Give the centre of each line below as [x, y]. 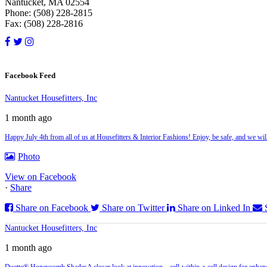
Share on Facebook [52, 208]
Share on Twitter [133, 208]
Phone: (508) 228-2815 [49, 13]
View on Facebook [41, 177]
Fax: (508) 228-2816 [44, 23]
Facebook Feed [30, 75]
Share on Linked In [214, 208]
